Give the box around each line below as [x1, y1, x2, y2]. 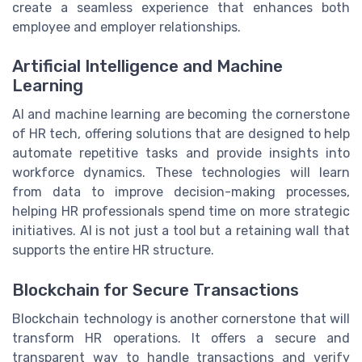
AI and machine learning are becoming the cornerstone [12, 107, 350, 123]
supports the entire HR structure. [12, 242, 214, 259]
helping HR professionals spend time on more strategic [12, 204, 350, 220]
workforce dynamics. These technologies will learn [12, 165, 350, 181]
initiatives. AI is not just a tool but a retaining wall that [12, 223, 350, 239]
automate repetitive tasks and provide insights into [12, 145, 350, 162]
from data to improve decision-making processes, [12, 184, 350, 200]
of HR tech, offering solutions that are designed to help [12, 126, 350, 142]
